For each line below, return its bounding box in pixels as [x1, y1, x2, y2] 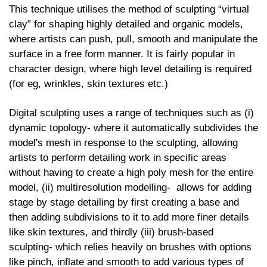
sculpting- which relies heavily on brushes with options [9, 241, 252, 253]
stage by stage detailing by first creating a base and [9, 196, 239, 208]
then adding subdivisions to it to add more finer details [9, 211, 249, 223]
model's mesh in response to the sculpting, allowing [9, 136, 238, 148]
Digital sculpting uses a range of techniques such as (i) [9, 107, 254, 119]
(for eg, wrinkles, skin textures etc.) [9, 77, 168, 89]
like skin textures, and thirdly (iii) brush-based [9, 226, 213, 238]
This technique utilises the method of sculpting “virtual [9, 3, 249, 15]
